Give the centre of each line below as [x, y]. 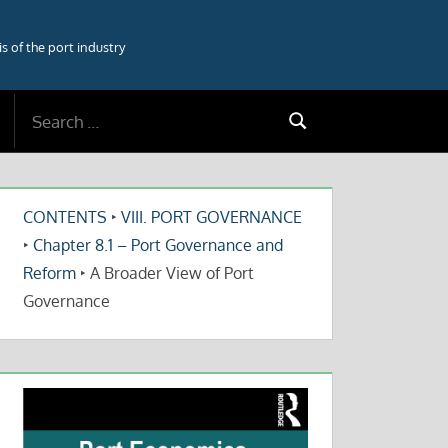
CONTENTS [65, 217]
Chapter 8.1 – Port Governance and [158, 245]
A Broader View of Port [170, 273]
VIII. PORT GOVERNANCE [212, 217]
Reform [50, 273]
